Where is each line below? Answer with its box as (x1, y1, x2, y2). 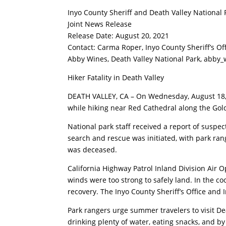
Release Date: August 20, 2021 (68, 30, 169, 40)
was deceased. (68, 144, 118, 154)
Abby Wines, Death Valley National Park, (68, 53, 204, 64)
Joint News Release (68, 19, 132, 29)
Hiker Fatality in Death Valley (68, 72, 164, 82)
